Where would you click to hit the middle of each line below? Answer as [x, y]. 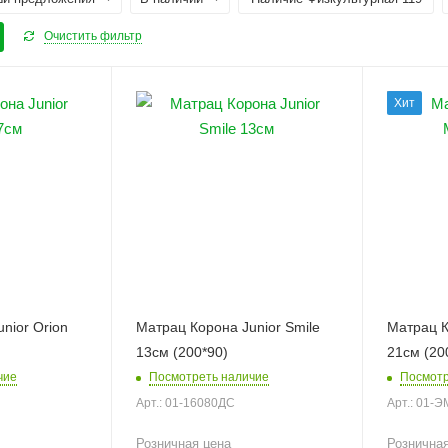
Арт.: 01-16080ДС [185, 402]
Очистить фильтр [93, 36]
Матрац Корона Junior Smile [227, 326]
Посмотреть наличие [208, 376]
